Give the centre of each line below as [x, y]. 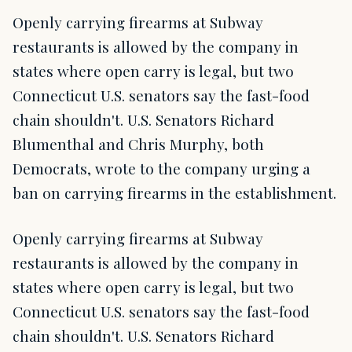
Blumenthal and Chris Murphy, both [138, 144]
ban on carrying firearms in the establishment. [174, 193]
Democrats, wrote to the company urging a [161, 169]
